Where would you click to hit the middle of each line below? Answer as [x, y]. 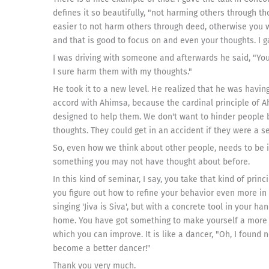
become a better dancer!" [102, 248]
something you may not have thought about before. [151, 162]
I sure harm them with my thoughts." [122, 72]
